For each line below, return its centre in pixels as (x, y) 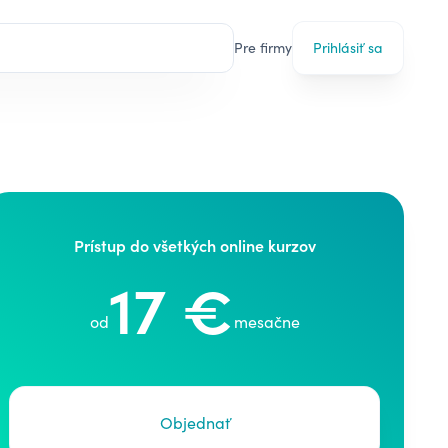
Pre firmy (263, 47)
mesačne (266, 321)
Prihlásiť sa (348, 47)
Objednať (194, 422)
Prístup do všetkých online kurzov (194, 245)
